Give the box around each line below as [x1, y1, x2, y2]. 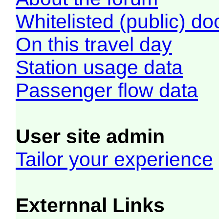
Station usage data [16, 56, 183, 79]
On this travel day [16, 33, 173, 56]
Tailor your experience [16, 148, 214, 171]
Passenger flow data [16, 79, 198, 102]
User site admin [16, 125, 165, 148]
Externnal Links [16, 194, 165, 217]
